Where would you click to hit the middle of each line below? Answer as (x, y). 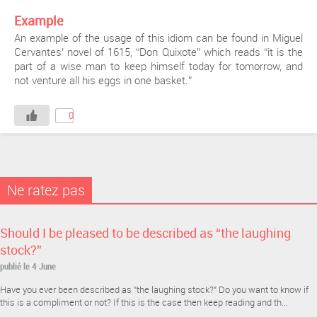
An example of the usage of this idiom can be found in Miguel (158, 38)
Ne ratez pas (46, 190)
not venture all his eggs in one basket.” (103, 80)
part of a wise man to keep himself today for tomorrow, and (158, 66)
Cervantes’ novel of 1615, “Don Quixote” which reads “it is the (158, 52)
